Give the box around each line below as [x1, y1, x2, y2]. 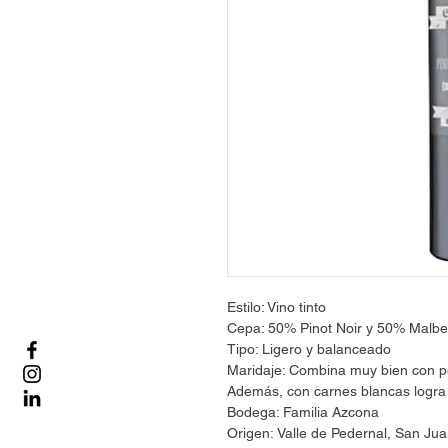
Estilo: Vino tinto [227, 299, 326, 315]
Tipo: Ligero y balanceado [227, 341, 391, 357]
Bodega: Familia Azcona [227, 404, 379, 420]
